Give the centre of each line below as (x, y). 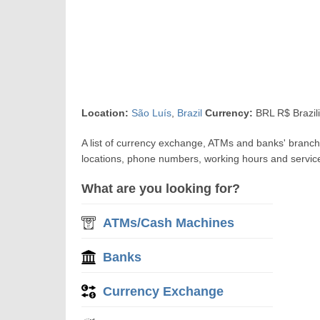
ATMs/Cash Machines (169, 223)
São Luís (152, 113)
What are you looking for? (161, 189)
